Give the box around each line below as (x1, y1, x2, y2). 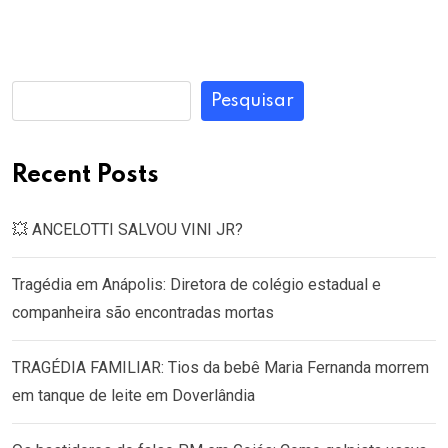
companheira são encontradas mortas (12, 303, 274, 322)
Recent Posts (12, 163, 159, 188)
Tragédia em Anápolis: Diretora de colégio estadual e (12, 275, 381, 294)
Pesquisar (211, 92, 294, 110)
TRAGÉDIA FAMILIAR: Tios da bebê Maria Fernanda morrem (12, 358, 429, 377)
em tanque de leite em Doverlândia (12, 386, 255, 405)
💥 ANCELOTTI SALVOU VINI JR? (12, 220, 243, 239)
